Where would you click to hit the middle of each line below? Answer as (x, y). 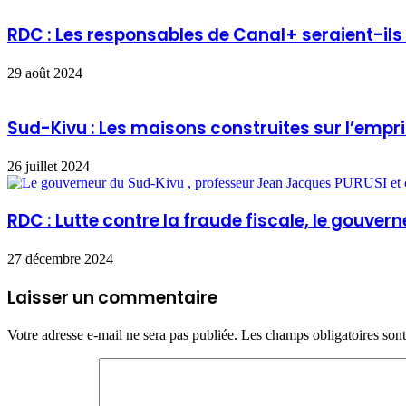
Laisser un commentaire (112, 297)
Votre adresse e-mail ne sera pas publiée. (122, 335)
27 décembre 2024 (60, 258)
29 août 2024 (45, 73)
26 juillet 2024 (48, 166)
